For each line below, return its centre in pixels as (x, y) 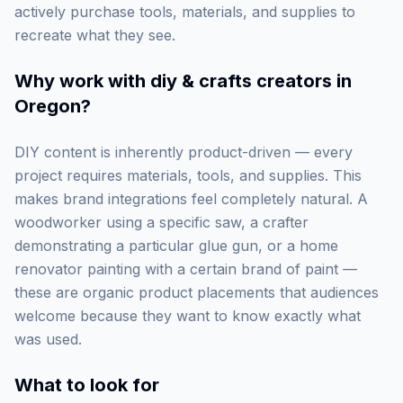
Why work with (82, 81)
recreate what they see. (95, 35)
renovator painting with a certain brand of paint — (186, 269)
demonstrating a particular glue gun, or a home (176, 246)
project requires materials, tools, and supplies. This (188, 175)
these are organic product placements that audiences (197, 292)
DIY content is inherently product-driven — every (184, 152)
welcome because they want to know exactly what (188, 316)
